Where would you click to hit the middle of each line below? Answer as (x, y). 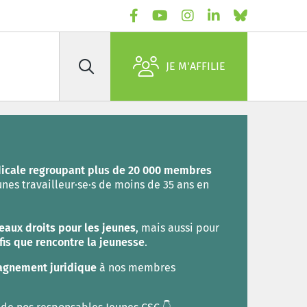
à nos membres (136, 268)
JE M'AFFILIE (195, 66)
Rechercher (87, 73)
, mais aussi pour (177, 228)
